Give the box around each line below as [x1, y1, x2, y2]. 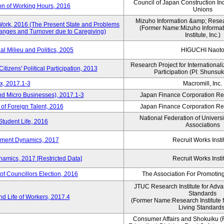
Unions [192, 6, 212, 13]
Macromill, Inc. [183, 80, 222, 87]
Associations [185, 121, 220, 128]
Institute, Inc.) [184, 31, 220, 38]
